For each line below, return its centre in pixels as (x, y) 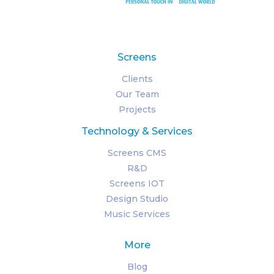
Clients (137, 79)
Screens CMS (137, 153)
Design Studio (137, 198)
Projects (137, 109)
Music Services (137, 214)
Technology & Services (137, 131)
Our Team (137, 94)
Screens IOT (137, 183)
